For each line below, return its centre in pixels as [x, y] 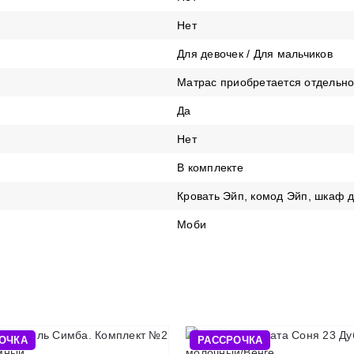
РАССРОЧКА [230, 340]
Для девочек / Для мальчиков [255, 54]
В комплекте [210, 168]
